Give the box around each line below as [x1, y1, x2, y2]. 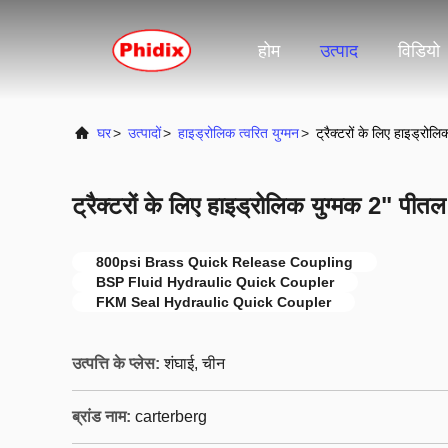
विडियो [398, 41, 440, 62]
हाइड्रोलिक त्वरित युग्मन [178, 125, 299, 141]
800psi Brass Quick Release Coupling [96, 254, 353, 270]
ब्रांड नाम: [72, 408, 131, 425]
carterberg [135, 408, 207, 425]
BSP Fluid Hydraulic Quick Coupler [96, 274, 334, 290]
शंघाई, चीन [164, 355, 225, 372]
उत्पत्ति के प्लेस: [72, 355, 160, 372]
